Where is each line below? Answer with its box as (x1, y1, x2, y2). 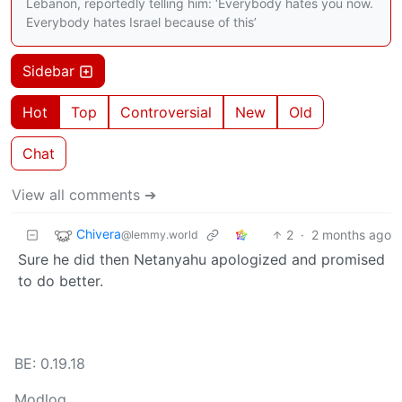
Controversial (120, 102, 212, 121)
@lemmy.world (121, 228, 198, 242)
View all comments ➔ (12, 185, 156, 204)
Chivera (76, 226, 121, 242)
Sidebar (22, 61, 79, 80)
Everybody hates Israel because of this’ (26, 13, 257, 30)
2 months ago (311, 226, 391, 242)
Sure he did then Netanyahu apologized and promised (18, 249, 385, 268)
